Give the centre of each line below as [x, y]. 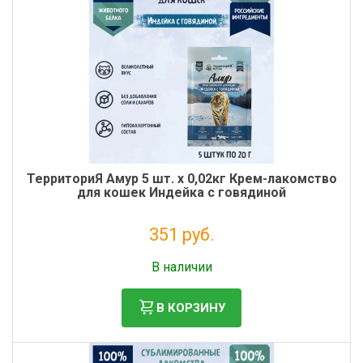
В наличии [181, 267]
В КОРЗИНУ [191, 307]
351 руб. [181, 235]
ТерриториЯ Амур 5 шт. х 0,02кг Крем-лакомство [181, 179]
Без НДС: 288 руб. [181, 254]
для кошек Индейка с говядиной [181, 192]
